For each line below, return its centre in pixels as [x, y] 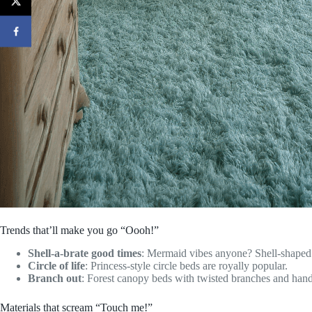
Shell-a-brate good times [85, 253]
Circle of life [56, 265]
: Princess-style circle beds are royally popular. [186, 265]
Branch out [55, 278]
